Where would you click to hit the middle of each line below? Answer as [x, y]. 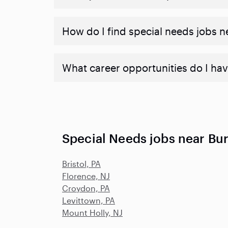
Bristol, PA [81, 164]
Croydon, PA [86, 188]
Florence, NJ [86, 176]
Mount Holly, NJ [92, 213]
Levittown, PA [89, 201]
